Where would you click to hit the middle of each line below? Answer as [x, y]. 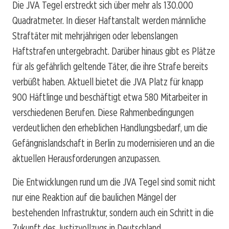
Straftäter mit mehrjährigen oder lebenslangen [95, 36]
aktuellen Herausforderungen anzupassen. [86, 158]
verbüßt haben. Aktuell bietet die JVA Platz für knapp [108, 82]
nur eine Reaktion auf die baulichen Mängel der [94, 197]
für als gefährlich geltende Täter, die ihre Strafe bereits [110, 66]
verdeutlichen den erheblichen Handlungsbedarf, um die [110, 128]
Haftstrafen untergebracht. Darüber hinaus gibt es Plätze [114, 51]
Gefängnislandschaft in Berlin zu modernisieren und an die [113, 143]
